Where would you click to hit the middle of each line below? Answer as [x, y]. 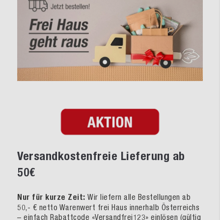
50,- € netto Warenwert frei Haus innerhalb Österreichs [108, 207]
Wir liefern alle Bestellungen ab [139, 197]
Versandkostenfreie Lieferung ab [101, 156]
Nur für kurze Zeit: [52, 197]
